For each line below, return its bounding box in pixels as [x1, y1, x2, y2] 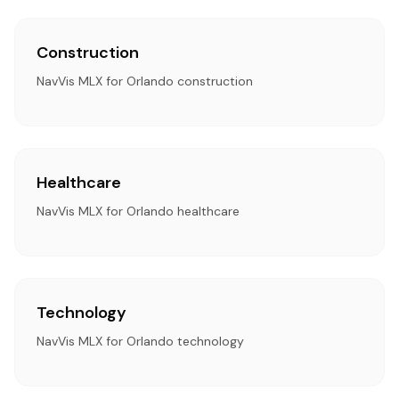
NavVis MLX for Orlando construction [37, 73, 253, 89]
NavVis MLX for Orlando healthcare [37, 203, 240, 219]
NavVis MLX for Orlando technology [37, 333, 244, 349]
